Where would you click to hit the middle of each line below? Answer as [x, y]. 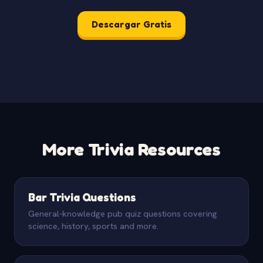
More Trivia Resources [131, 149]
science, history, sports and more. [93, 226]
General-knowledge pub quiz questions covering [123, 214]
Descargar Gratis [131, 24]
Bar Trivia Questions [82, 197]
